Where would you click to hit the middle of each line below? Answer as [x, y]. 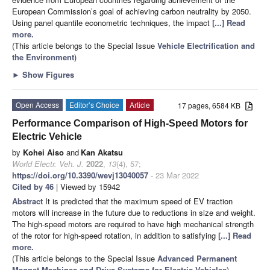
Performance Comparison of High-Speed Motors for [130, 123]
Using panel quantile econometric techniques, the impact [112, 22]
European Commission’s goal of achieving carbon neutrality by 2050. [132, 11]
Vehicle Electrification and [206, 45]
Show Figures [47, 74]
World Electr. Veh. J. [48, 163]
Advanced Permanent [197, 258]
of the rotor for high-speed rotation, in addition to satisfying [115, 235]
